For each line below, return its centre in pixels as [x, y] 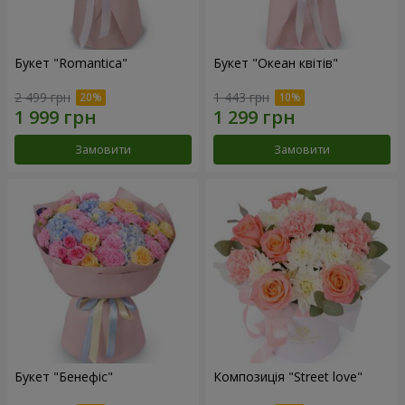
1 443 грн [241, 98]
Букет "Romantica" [71, 62]
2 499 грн [42, 98]
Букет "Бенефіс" [64, 377]
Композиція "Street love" [288, 377]
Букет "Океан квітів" [276, 62]
